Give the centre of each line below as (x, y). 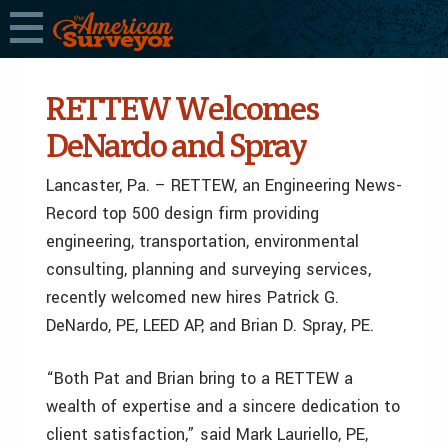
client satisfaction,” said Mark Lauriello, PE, (207, 434)
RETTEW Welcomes (182, 108)
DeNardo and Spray (176, 145)
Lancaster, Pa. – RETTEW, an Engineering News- (224, 185)
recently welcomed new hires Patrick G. (192, 297)
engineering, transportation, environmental (202, 241)
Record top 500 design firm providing (182, 213)
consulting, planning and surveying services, (208, 269)
